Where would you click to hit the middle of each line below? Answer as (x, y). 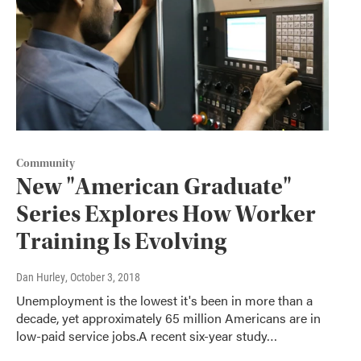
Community (46, 164)
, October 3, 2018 (103, 278)
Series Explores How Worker (166, 214)
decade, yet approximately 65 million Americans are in (168, 318)
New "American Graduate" (154, 187)
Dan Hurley (41, 278)
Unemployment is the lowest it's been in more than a (164, 301)
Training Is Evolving (121, 242)
